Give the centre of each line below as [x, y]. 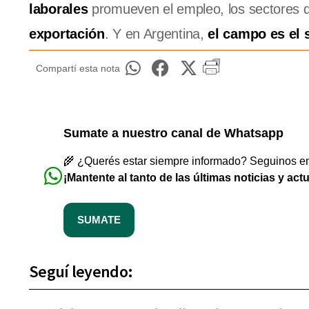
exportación [67, 34]
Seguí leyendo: [81, 272]
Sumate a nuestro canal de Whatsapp [173, 133]
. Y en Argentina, [156, 34]
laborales [59, 9]
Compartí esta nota [78, 69]
